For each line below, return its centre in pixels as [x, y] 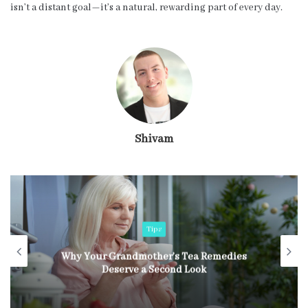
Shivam [154, 139]
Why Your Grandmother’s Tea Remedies [154, 257]
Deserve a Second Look [154, 270]
